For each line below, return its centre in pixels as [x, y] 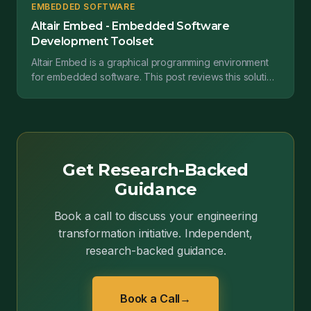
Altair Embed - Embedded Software [131, 26]
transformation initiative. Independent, [155, 233]
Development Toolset [92, 41]
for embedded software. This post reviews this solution [155, 77]
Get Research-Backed [155, 170]
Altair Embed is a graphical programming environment [150, 62]
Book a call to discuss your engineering [155, 216]
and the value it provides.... [91, 91]
